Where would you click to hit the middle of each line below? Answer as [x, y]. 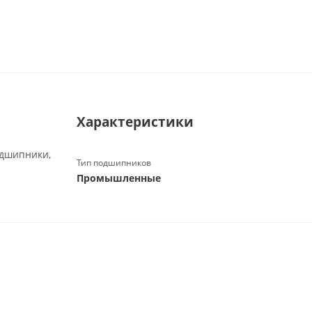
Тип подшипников [114, 163]
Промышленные [118, 178]
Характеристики [135, 122]
